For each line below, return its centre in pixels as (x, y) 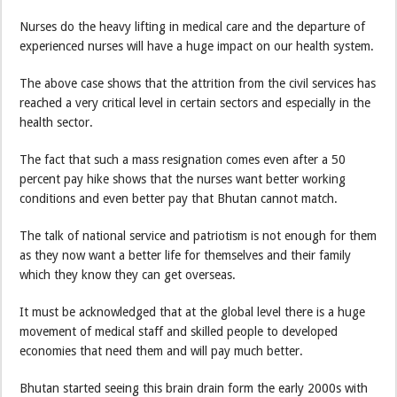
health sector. (57, 122)
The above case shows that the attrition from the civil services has (198, 83)
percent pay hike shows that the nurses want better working (183, 179)
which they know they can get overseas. (130, 274)
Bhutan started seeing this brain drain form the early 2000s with (194, 388)
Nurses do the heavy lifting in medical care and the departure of (193, 26)
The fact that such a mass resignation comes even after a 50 (183, 159)
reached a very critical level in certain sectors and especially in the (195, 102)
